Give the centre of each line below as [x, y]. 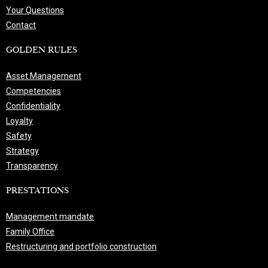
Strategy [22, 151]
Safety [19, 136]
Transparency [32, 166]
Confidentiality [33, 106]
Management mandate [50, 217]
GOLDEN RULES [42, 51]
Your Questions [35, 10]
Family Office [30, 232]
